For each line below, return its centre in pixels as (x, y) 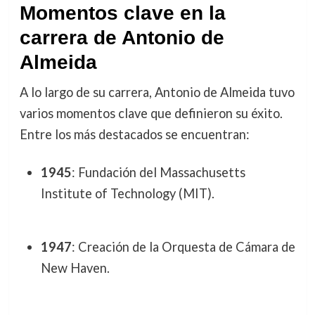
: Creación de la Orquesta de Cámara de (183, 247)
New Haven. (75, 268)
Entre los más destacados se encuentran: (134, 135)
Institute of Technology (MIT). (127, 193)
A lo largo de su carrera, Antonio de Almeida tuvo (157, 92)
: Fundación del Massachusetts (158, 172)
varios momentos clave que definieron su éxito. (151, 114)
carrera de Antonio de (122, 38)
